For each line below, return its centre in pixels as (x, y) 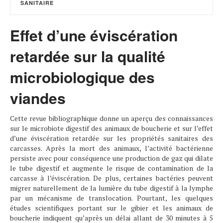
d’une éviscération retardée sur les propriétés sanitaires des (111, 138)
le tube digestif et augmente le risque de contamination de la (111, 168)
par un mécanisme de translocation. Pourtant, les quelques (111, 198)
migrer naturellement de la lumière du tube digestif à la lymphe (111, 188)
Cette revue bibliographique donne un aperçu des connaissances (111, 118)
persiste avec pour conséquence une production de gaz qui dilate (111, 158)
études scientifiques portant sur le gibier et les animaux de (111, 208)
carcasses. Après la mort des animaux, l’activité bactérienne (111, 148)
